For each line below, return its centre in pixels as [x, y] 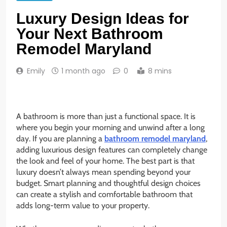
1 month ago [83, 71]
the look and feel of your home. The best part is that [105, 161]
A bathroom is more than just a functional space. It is [106, 117]
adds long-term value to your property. [83, 206]
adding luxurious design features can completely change [112, 150]
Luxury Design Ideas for [103, 19]
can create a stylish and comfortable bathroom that [104, 195]
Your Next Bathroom [90, 34]
